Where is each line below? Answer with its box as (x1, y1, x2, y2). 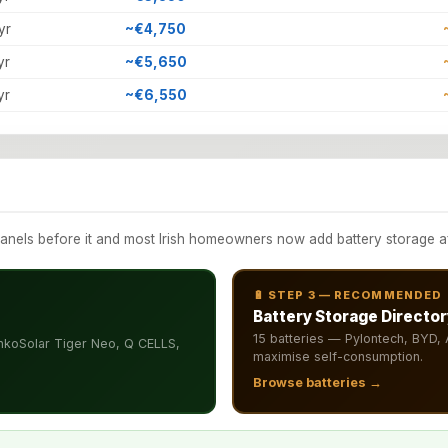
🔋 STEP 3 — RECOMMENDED (252, 287, 443, 302)
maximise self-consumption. (252, 348, 423, 364)
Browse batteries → (252, 375, 382, 391)
